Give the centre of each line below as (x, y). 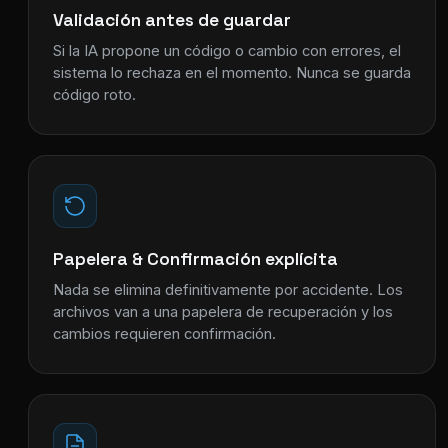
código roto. (94, 94)
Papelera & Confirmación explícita (195, 258)
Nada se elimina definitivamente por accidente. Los (228, 289)
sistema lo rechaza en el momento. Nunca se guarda (232, 72)
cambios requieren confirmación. (164, 333)
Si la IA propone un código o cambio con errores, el (227, 50)
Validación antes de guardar (172, 19)
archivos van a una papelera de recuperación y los (223, 311)
